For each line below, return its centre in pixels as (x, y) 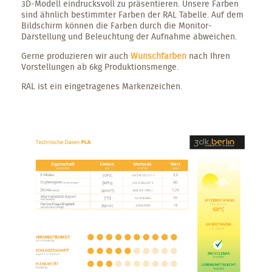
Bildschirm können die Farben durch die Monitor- (117, 25)
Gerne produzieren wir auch (76, 56)
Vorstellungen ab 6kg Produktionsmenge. (101, 66)
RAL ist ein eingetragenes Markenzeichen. (102, 86)
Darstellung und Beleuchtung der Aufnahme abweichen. (129, 36)
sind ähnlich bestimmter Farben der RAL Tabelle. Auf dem (132, 14)
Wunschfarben (158, 56)
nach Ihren (208, 56)
